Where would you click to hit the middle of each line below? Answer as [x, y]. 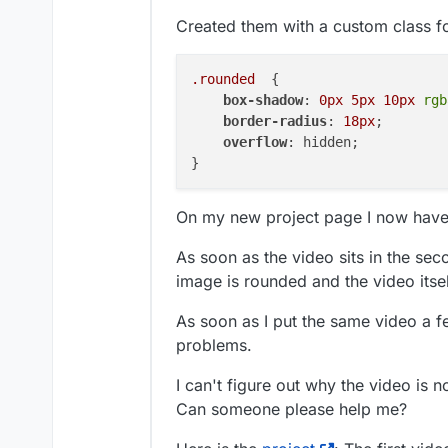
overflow [255, 142]
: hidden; [323, 142]
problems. [214, 345]
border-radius [275, 121]
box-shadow [263, 100]
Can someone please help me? [291, 409]
